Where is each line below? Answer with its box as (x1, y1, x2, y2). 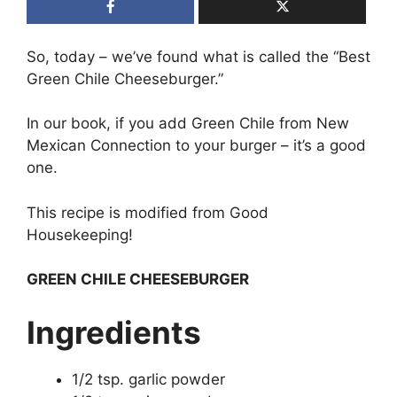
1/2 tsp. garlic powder (72, 370, 225, 388)
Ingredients (27, 313, 201, 351)
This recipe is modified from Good (27, 203, 269, 222)
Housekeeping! (27, 225, 133, 244)
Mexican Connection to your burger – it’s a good (27, 136, 366, 155)
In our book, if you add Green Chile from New (27, 114, 349, 133)
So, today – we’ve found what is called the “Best (27, 47, 370, 66)
